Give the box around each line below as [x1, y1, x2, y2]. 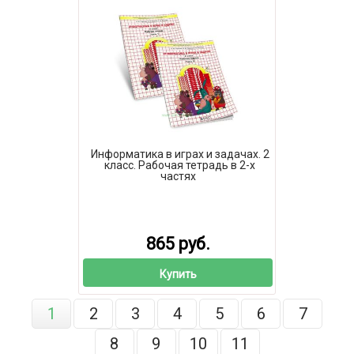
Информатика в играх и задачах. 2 [90, 147, 269, 160]
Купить [159, 267, 197, 281]
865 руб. [145, 234, 210, 254]
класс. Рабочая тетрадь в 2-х [104, 158, 255, 171]
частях [160, 169, 196, 183]
